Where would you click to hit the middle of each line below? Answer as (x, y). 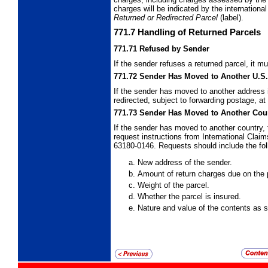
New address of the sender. (185, 162)
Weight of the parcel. (173, 185)
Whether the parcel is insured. (189, 196)
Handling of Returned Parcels (199, 32)
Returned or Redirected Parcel (166, 18)
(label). (231, 18)
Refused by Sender (174, 49)
